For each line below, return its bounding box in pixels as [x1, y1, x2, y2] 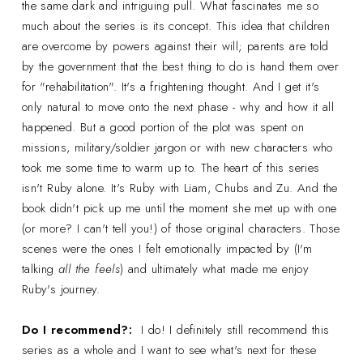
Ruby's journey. [21, 280, 105, 298]
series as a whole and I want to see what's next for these [21, 340, 317, 359]
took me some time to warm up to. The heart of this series [21, 158, 320, 177]
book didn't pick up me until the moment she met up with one [21, 199, 337, 217]
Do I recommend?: [21, 320, 137, 339]
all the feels [58, 259, 121, 278]
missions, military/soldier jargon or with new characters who [21, 138, 333, 156]
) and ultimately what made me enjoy [120, 259, 310, 278]
